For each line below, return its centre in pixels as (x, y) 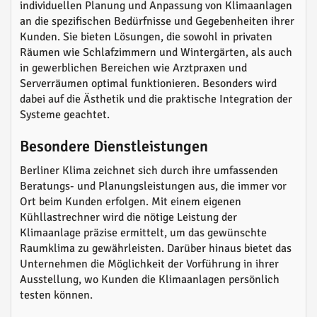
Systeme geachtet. (65, 115)
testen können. (56, 295)
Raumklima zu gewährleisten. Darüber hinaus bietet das (156, 248)
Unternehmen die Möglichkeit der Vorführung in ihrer (149, 264)
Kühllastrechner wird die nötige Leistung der (128, 217)
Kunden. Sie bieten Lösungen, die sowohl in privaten (146, 37)
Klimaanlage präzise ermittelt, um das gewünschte (143, 233)
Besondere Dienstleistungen (114, 146)
